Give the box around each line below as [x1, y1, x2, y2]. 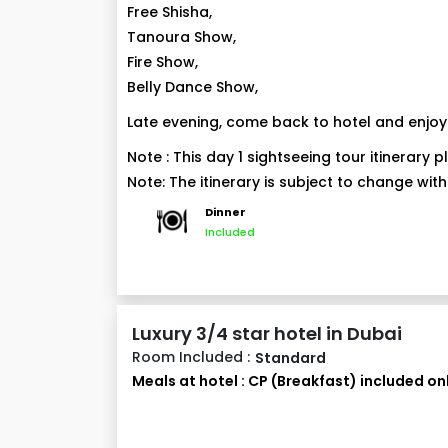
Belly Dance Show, [127, 77, 258, 97]
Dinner [205, 204, 246, 220]
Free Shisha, [127, 2, 212, 22]
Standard [255, 348, 326, 368]
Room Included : [132, 347, 250, 367]
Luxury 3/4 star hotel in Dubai [132, 321, 402, 346]
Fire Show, [127, 52, 198, 72]
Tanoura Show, [127, 27, 236, 47]
